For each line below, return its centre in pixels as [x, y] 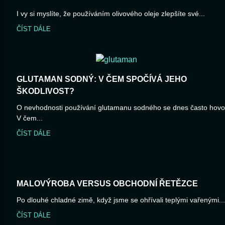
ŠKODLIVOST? [45, 91]
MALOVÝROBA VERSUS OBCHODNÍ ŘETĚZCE [107, 184]
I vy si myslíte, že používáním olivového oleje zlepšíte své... [111, 14]
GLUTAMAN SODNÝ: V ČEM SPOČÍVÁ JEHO [102, 79]
